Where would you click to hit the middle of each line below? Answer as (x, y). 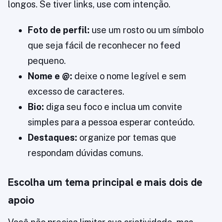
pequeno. (47, 61)
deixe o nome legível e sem (129, 76)
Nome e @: (50, 76)
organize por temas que (127, 138)
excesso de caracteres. (76, 92)
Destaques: (53, 138)
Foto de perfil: (59, 30)
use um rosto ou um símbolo (147, 30)
